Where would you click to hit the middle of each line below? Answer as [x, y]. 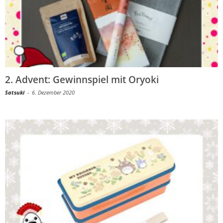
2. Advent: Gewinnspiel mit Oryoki [82, 79]
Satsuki [15, 92]
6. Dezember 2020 [53, 92]
